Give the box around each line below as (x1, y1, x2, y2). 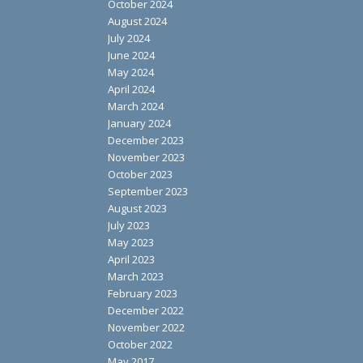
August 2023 (107, 201, 167, 216)
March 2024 (107, 99, 164, 114)
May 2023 (107, 235, 154, 250)
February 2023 (107, 286, 177, 301)
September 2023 (107, 184, 188, 199)
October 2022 (107, 337, 173, 352)
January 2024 (107, 116, 171, 131)
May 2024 (107, 65, 154, 80)
